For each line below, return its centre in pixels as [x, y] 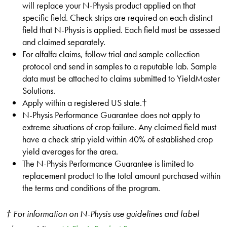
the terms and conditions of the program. [91, 188]
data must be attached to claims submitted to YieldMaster [121, 78]
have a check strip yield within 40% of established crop [118, 139]
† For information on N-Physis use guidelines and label [103, 214]
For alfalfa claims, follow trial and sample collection [111, 54]
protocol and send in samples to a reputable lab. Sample [120, 66]
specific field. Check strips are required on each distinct [118, 17]
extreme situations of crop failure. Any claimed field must [119, 127]
